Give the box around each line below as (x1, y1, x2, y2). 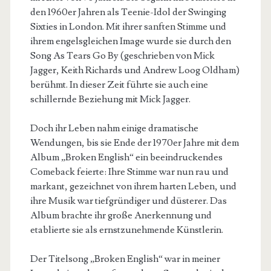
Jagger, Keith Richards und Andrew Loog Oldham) (30, 64, 240, 76)
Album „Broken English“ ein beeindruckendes (30, 151, 223, 163)
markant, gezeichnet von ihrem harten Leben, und (30, 180, 237, 192)
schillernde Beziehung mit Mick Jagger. (30, 93, 191, 105)
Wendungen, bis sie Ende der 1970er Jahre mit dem (30, 137, 239, 149)
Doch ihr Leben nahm (30, 122, 122, 134)
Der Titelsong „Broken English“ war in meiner (30, 253, 220, 265)
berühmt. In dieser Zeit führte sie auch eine (30, 79, 208, 91)
